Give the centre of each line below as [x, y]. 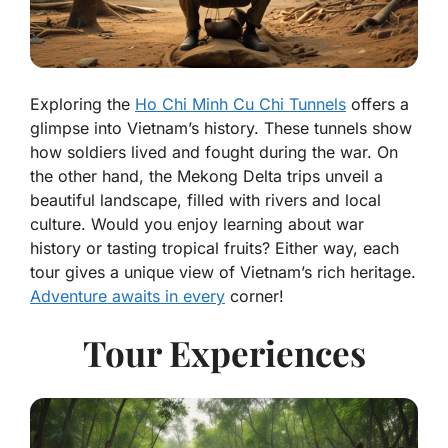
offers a [377, 104]
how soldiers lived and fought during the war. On [214, 152]
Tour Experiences [224, 353]
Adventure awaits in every [127, 296]
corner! [254, 296]
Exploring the [82, 104]
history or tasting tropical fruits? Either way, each [214, 248]
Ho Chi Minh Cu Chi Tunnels [240, 104]
